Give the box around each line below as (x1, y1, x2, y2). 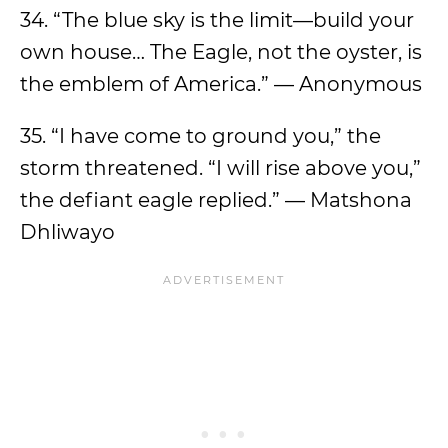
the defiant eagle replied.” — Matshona (20, 188, 412, 212)
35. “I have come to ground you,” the (20, 124, 381, 148)
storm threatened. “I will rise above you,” (20, 156, 421, 180)
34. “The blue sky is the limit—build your (20, 8, 414, 32)
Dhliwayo (20, 220, 115, 244)
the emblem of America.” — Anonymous (20, 72, 422, 96)
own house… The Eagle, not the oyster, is (20, 40, 422, 64)
